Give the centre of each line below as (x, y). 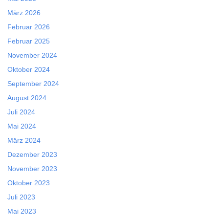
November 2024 (32, 55)
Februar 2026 (29, 27)
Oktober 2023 (29, 183)
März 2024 (24, 141)
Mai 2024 (22, 126)
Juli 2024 (21, 112)
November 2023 (32, 169)
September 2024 (33, 84)
